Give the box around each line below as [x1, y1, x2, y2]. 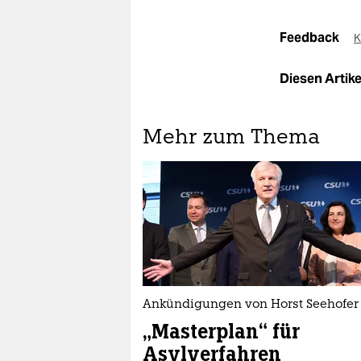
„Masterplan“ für [143, 319, 300, 344]
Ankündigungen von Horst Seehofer [143, 299, 359, 311]
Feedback [280, 29, 342, 46]
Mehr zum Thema [143, 128, 320, 148]
